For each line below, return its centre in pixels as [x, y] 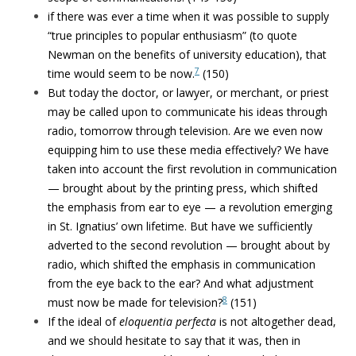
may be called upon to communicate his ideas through [188, 112]
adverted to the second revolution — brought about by [189, 245]
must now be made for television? [135, 302]
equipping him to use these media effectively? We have [188, 150]
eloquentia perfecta [168, 321]
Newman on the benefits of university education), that [187, 54]
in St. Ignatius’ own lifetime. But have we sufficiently [180, 226]
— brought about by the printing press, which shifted [183, 188]
